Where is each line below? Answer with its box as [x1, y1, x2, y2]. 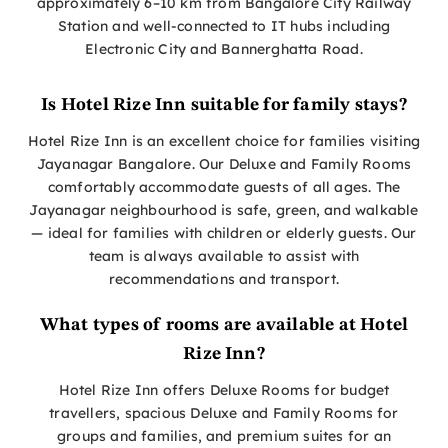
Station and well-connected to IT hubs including [57, 17, 391, 36]
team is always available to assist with [88, 247, 360, 266]
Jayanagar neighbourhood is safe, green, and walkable [29, 201, 419, 220]
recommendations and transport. [109, 270, 339, 289]
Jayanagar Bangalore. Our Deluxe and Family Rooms [36, 155, 412, 174]
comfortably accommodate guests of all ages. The [47, 178, 401, 197]
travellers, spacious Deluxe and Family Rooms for [49, 404, 399, 423]
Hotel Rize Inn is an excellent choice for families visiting [27, 132, 421, 151]
